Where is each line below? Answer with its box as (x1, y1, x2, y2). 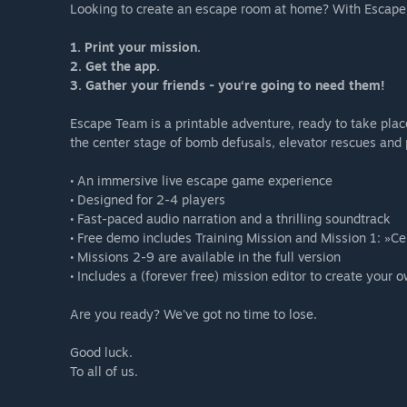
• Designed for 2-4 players (70, 192, 225, 208)
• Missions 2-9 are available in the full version (70, 249, 341, 265)
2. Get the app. (70, 58, 160, 74)
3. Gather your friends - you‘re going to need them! (70, 77, 385, 94)
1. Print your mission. (70, 39, 201, 55)
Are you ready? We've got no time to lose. (70, 306, 317, 323)
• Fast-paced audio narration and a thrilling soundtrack (70, 211, 391, 227)
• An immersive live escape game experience (70, 173, 333, 189)
